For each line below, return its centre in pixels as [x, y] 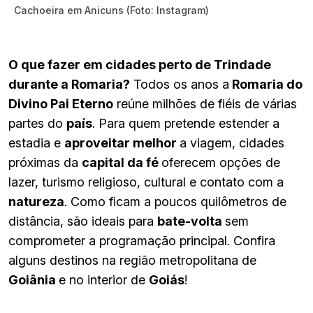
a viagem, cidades [232, 143]
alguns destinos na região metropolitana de [132, 260]
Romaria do [266, 84]
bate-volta [191, 221]
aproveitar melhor [122, 143]
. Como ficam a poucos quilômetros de [175, 201]
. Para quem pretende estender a [186, 123]
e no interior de [104, 279]
